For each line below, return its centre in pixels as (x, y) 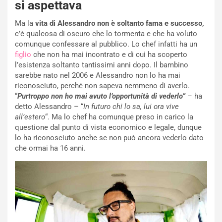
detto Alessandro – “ (49, 106)
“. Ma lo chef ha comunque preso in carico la (119, 117)
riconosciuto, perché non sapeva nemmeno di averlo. (102, 85)
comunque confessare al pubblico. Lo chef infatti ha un (106, 44)
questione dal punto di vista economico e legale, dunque (108, 127)
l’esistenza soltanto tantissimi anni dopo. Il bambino (102, 65)
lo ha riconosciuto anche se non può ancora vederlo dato (109, 138)
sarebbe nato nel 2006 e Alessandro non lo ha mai (98, 75)
